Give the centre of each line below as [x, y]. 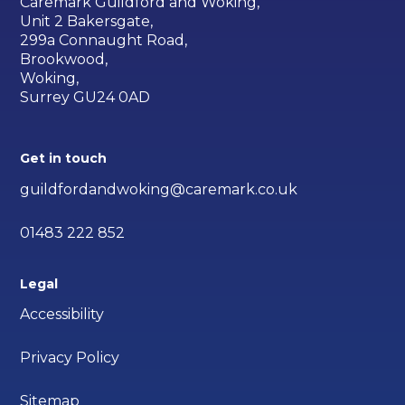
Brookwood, [64, 59]
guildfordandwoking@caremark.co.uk [159, 189]
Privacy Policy [70, 358]
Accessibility [62, 315]
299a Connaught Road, [104, 40]
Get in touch [64, 158]
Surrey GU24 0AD [85, 97]
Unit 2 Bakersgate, [87, 21]
